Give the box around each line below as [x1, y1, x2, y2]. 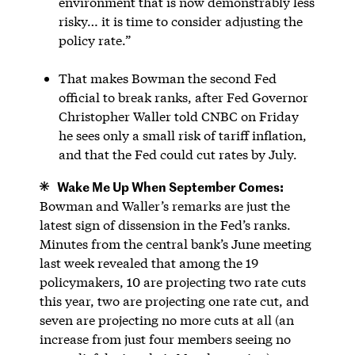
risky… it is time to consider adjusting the [58, 12, 303, 29]
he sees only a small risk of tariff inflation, [58, 126, 307, 143]
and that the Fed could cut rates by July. [58, 145, 297, 162]
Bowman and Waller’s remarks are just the [39, 197, 290, 214]
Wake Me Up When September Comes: [56, 177, 284, 195]
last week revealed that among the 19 [39, 254, 258, 271]
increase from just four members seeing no [39, 330, 291, 347]
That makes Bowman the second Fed [58, 69, 277, 86]
